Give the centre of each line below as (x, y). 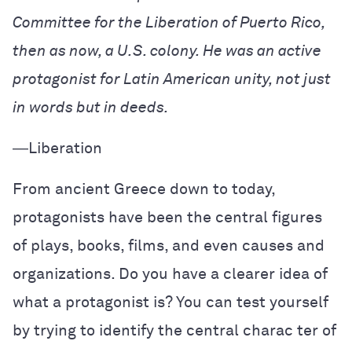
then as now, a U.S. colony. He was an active (167, 51)
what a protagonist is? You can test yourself (170, 302)
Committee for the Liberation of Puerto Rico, (169, 23)
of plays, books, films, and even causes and (169, 246)
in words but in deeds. (91, 108)
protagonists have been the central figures (167, 218)
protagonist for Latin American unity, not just (172, 79)
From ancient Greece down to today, (144, 189)
